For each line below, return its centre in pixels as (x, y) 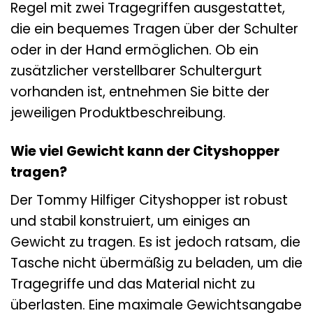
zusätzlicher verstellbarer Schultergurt (136, 71)
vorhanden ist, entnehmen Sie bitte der (140, 92)
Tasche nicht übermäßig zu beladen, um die (156, 263)
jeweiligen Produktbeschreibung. (118, 113)
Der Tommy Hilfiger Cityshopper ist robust (149, 200)
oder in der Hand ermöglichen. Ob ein (134, 50)
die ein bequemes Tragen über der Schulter (154, 29)
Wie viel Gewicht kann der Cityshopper (145, 152)
